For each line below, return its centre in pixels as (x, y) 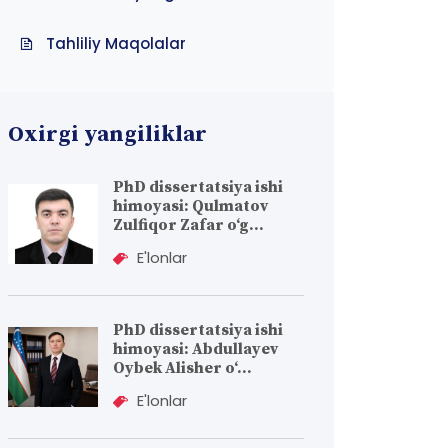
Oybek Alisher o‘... (182, 368)
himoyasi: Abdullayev (195, 349)
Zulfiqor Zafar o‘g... (188, 225)
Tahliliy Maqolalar (116, 43)
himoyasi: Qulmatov (190, 206)
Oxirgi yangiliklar (107, 134)
